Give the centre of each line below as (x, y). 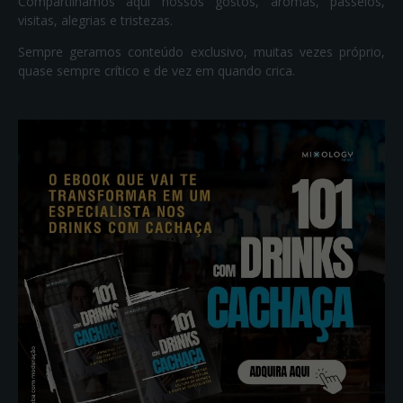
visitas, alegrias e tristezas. (95, 21)
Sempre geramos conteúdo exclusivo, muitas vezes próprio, (201, 52)
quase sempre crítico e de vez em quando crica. (157, 71)
